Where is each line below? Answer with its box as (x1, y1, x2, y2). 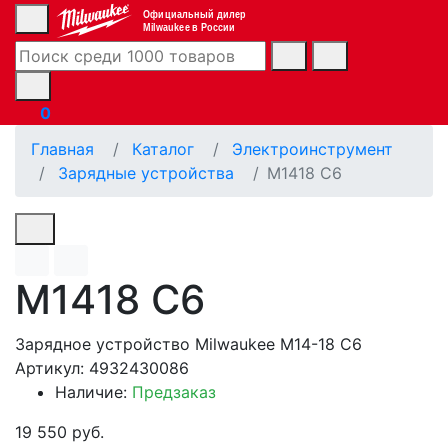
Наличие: (55, 381, 132, 402)
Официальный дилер (142, 7, 246, 21)
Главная (31, 138, 94, 159)
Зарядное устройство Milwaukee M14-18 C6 (15, 333, 362, 354)
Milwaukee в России (142, 20, 236, 34)
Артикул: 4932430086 (15, 357, 189, 378)
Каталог (132, 138, 194, 159)
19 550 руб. (15, 421, 104, 442)
